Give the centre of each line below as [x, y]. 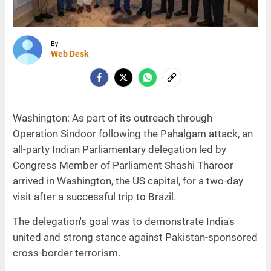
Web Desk [69, 54]
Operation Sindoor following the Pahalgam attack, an [132, 133]
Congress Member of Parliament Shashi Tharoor [123, 165]
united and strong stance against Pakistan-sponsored [135, 237]
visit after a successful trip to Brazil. [94, 196]
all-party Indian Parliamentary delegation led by [119, 149]
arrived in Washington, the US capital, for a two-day [128, 181]
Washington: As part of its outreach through [112, 118]
